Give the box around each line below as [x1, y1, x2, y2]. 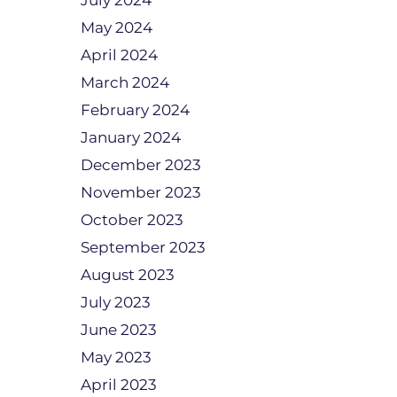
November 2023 [81, 183, 201, 201]
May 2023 [81, 348, 152, 366]
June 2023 [81, 321, 157, 339]
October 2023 [81, 211, 183, 229]
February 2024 [81, 101, 190, 119]
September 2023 [81, 238, 206, 256]
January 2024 [81, 128, 181, 146]
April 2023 [81, 376, 157, 393]
